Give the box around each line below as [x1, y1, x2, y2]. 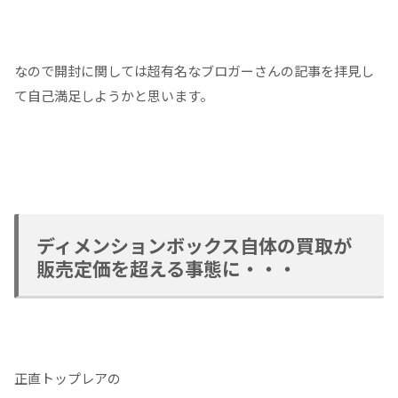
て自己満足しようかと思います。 [14, 86, 213, 106]
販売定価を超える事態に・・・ [36, 255, 297, 283]
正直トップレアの [14, 368, 121, 387]
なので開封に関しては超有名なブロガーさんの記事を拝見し [14, 61, 374, 81]
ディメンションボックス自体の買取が [36, 232, 352, 259]
